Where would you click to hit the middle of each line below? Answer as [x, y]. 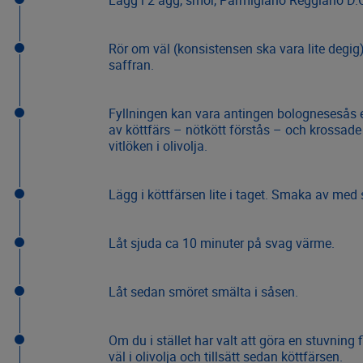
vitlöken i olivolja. [158, 146]
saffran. [131, 65]
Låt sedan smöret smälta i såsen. [203, 292]
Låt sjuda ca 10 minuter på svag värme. [221, 243]
